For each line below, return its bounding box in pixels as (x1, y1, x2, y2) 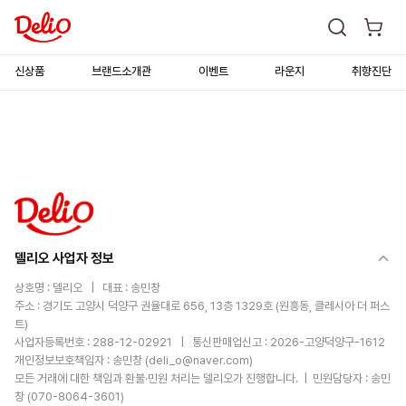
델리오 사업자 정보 (14, 250, 114, 266)
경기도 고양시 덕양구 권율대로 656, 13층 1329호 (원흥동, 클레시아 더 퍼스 (43, 299, 390, 313)
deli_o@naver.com (149, 353, 249, 367)
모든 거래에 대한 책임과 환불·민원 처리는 (14, 372, 203, 385)
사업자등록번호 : (14, 335, 92, 349)
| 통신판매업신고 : (172, 335, 270, 349)
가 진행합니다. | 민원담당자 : (233, 372, 371, 385)
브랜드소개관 (91, 64, 151, 78)
